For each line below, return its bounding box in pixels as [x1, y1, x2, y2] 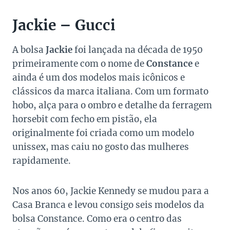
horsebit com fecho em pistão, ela [12, 113, 157, 125]
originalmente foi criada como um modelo [12, 127, 194, 139]
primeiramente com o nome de [12, 58, 146, 70]
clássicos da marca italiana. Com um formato [12, 86, 208, 98]
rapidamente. [12, 155, 71, 167]
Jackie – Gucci [12, 16, 116, 35]
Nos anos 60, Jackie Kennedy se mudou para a [12, 185, 209, 197]
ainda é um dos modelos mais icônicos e [12, 72, 185, 84]
